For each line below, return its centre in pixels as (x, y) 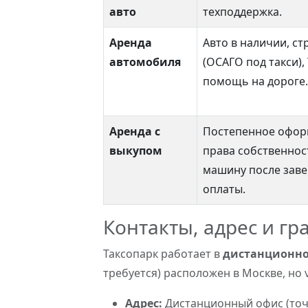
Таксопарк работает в (163, 254)
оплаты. (224, 189)
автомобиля (145, 62)
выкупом (136, 151)
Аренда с (135, 131)
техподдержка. (242, 12)
